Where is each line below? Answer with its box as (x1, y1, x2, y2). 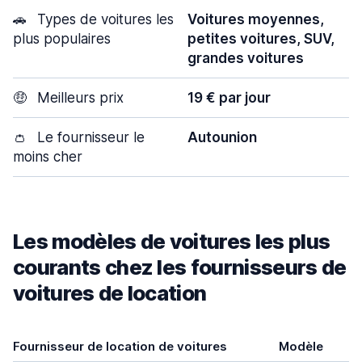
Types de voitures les (33, 11, 174, 27)
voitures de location (13, 280, 207, 305)
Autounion (187, 129, 257, 145)
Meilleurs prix (33, 90, 124, 106)
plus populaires (13, 31, 111, 47)
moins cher (13, 149, 82, 165)
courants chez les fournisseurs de (13, 255, 347, 280)
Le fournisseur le (33, 129, 145, 145)
